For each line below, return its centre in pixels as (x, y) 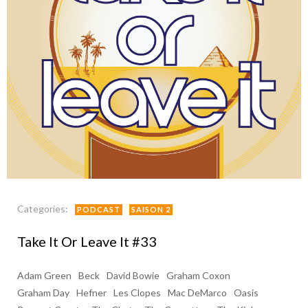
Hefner (91, 293)
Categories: (43, 209)
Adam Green (44, 275)
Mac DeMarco (197, 293)
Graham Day (43, 293)
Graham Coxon (198, 275)
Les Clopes (137, 293)
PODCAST (99, 209)
